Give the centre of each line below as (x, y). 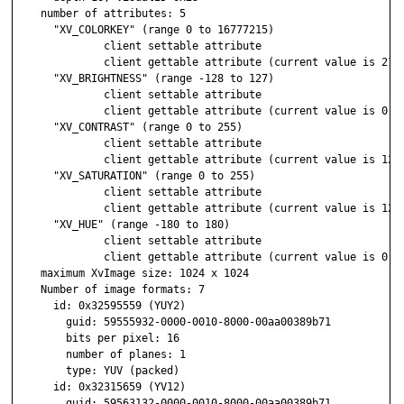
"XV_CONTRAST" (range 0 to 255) (129, 128)
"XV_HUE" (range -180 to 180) (123, 225)
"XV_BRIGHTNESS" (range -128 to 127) (145, 79)
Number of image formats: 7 (110, 290)
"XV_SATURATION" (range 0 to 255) (135, 176)
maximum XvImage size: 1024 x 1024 (132, 274)
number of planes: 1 (101, 355)
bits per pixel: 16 (97, 339)
